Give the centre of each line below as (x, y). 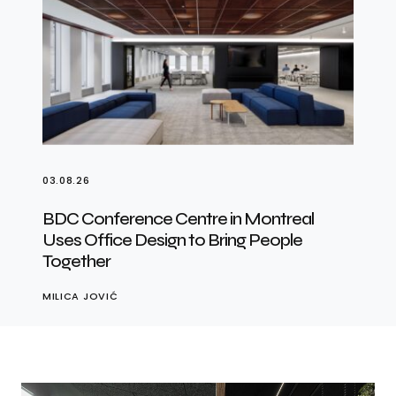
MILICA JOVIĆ (80, 296)
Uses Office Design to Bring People (172, 240)
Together (76, 261)
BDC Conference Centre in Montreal (178, 218)
